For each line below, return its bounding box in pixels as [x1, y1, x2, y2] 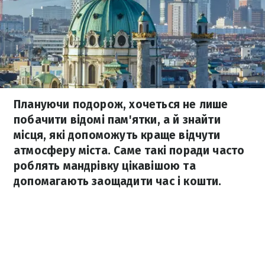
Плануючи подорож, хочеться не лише [14, 98, 228, 111]
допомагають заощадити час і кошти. [14, 174, 222, 188]
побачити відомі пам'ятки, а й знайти [14, 113, 221, 127]
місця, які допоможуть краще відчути [14, 128, 221, 142]
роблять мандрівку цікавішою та [14, 159, 196, 173]
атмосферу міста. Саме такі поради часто [14, 144, 245, 157]
